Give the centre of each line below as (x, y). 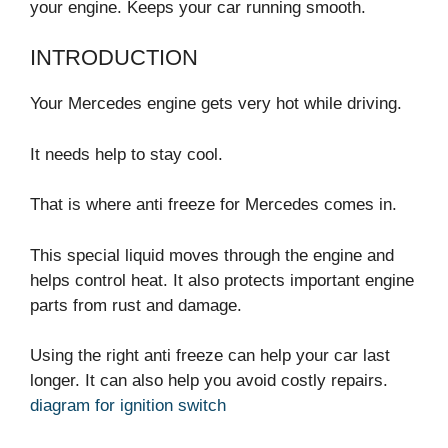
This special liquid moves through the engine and (212, 255)
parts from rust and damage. (136, 305)
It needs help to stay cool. (126, 154)
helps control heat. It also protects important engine (222, 280)
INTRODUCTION (114, 58)
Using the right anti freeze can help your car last (210, 356)
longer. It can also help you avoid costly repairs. (209, 381)
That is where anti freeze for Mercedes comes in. (213, 205)
